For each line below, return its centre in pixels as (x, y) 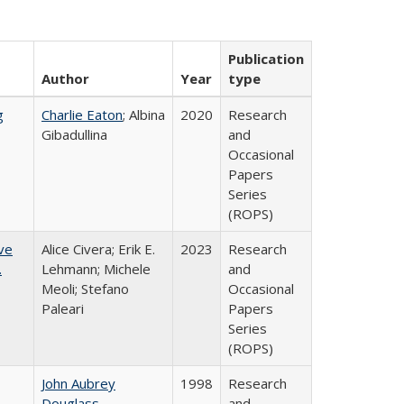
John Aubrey (78, 383)
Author (65, 78)
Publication (266, 59)
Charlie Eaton (82, 115)
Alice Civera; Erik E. (98, 249)
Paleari (63, 308)
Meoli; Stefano (85, 289)
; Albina (144, 115)
